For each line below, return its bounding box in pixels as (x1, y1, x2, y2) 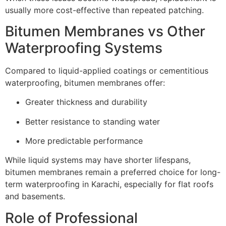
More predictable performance (25, 136, 143, 146)
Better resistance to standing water (25, 116, 160, 127)
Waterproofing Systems (5, 39, 162, 56)
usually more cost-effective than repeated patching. (5, 5, 204, 15)
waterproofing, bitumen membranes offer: (5, 77, 165, 88)
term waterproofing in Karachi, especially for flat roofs (5, 179, 213, 190)
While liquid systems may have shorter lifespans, (5, 155, 191, 165)
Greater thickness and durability (25, 97, 147, 107)
